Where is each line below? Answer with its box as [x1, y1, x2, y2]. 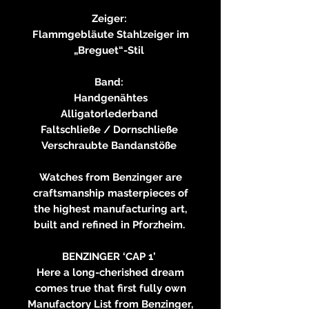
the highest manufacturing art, [34, 202, 187, 215]
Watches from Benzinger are [39, 170, 182, 183]
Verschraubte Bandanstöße [41, 139, 179, 152]
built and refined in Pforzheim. [33, 218, 188, 231]
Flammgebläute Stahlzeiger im [32, 28, 189, 41]
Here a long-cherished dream [37, 266, 184, 279]
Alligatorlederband [60, 107, 161, 120]
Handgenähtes [73, 91, 148, 104]
